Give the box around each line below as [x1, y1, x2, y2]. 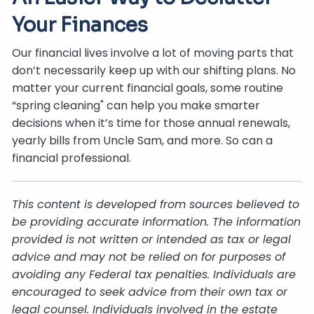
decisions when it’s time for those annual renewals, [12, 114, 291, 131]
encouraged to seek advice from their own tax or [12, 283, 288, 300]
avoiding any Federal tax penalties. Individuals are [12, 266, 296, 282]
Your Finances [12, 12, 149, 37]
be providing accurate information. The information [12, 213, 301, 230]
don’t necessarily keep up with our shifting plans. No [12, 62, 296, 78]
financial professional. [12, 149, 132, 166]
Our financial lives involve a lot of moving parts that [12, 44, 294, 61]
